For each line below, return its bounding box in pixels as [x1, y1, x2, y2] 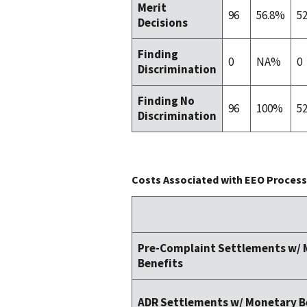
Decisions [138, 15, 188, 31]
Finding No [138, 93, 195, 109]
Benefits [138, 256, 183, 271]
